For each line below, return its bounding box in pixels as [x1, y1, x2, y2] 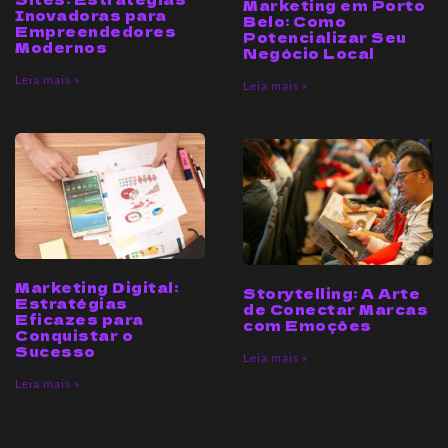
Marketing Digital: [15, 276, 178, 297]
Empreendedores [15, 20, 176, 41]
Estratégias [15, 292, 128, 313]
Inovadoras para [15, 4, 167, 25]
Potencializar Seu [243, 26, 407, 47]
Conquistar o [15, 324, 133, 345]
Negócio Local [243, 42, 375, 63]
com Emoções [243, 315, 372, 336]
